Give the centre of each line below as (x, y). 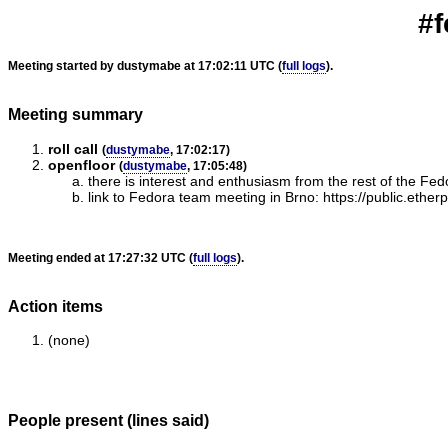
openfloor (81, 164)
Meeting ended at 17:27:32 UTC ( (100, 257)
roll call (73, 148)
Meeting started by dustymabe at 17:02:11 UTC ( (145, 65)
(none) (69, 340)
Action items (55, 305)
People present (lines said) (108, 419)
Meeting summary (75, 114)
